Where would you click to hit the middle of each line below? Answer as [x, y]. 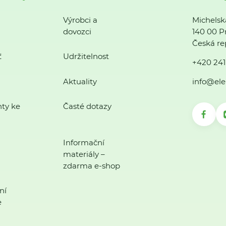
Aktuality [80, 81]
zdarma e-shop [91, 166]
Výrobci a [80, 20]
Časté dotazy [87, 106]
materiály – [84, 154]
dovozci [77, 32]
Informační [83, 143]
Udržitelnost [86, 56]
